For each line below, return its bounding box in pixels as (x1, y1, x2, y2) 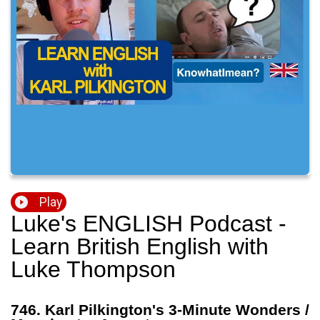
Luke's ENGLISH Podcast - (11, 211, 286, 237)
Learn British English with (11, 234, 269, 260)
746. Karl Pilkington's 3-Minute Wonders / (11, 301, 309, 319)
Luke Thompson (11, 256, 176, 283)
